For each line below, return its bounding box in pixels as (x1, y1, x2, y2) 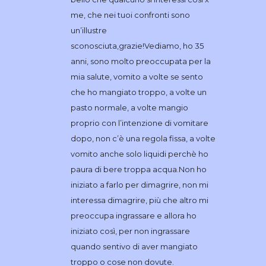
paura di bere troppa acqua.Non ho (70, 164, 207, 174)
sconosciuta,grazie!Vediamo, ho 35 (70, 40, 204, 50)
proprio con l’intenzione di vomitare (70, 118, 208, 128)
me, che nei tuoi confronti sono (70, 9, 190, 20)
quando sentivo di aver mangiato (70, 241, 198, 251)
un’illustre (70, 25, 107, 35)
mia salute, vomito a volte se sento (70, 71, 203, 81)
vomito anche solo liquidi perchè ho (70, 148, 208, 159)
